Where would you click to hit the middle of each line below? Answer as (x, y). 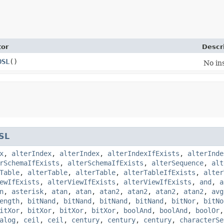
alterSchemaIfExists (105, 163)
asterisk (27, 191)
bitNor (183, 201)
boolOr (207, 210)
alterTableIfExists (159, 172)
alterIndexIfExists (143, 153)
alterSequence (177, 163)
